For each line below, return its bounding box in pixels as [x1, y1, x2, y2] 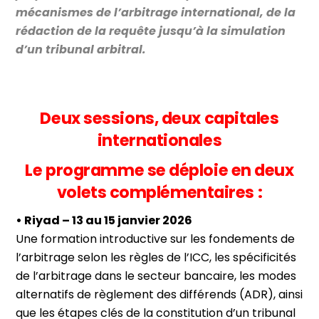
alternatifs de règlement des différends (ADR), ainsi [16, 286, 303, 303]
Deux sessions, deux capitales [40, 106, 279, 130]
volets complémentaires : [56, 180, 263, 204]
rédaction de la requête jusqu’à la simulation [16, 22, 286, 39]
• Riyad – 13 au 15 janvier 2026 [16, 211, 193, 229]
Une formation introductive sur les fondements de [16, 230, 296, 247]
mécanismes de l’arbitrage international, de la [16, 4, 296, 21]
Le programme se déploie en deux [25, 158, 294, 182]
